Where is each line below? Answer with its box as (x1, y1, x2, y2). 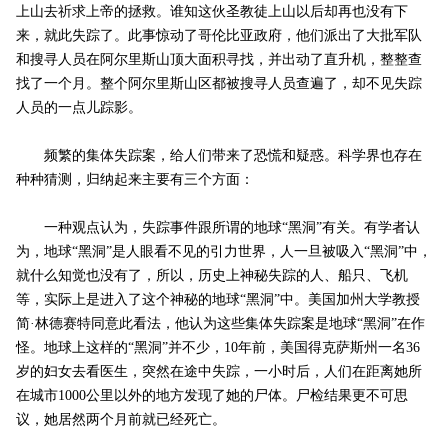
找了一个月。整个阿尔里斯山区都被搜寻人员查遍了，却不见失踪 (15, 76, 422, 92)
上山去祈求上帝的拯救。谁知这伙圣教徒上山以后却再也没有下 (15, 4, 408, 20)
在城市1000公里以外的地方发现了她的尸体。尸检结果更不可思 (15, 388, 408, 404)
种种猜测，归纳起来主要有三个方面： (15, 172, 254, 188)
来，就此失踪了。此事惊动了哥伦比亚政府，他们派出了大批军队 (15, 28, 422, 44)
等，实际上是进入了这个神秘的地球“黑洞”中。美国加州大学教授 (15, 292, 420, 308)
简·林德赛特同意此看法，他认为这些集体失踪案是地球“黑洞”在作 (15, 316, 425, 332)
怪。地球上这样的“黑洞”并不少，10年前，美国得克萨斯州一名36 (15, 340, 420, 356)
